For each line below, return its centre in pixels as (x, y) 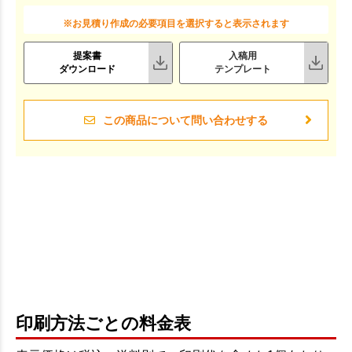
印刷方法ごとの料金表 (103, 323)
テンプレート (242, 69)
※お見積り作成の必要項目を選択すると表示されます (176, 23)
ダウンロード (87, 69)
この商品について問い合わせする (185, 120)
